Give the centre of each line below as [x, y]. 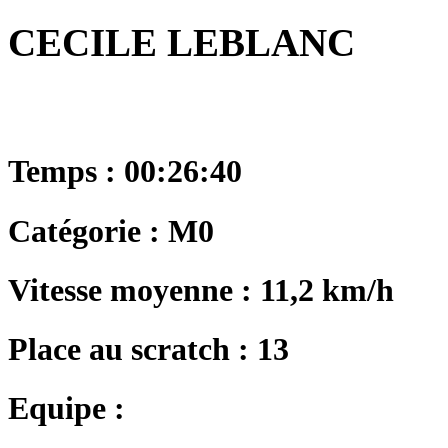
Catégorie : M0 [111, 230]
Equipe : [66, 408]
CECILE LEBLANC [181, 43]
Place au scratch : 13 [148, 348]
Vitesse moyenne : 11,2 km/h [201, 289]
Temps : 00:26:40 [125, 171]
